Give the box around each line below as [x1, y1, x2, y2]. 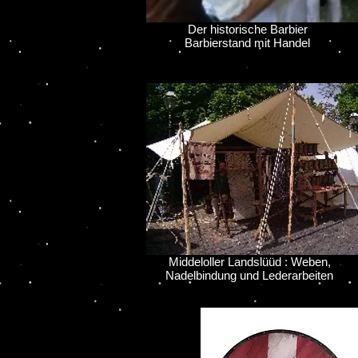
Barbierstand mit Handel [153, 36, 310, 50]
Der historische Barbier [153, 22, 327, 36]
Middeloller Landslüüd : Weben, [153, 255, 331, 268]
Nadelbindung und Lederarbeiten [153, 268, 333, 282]
